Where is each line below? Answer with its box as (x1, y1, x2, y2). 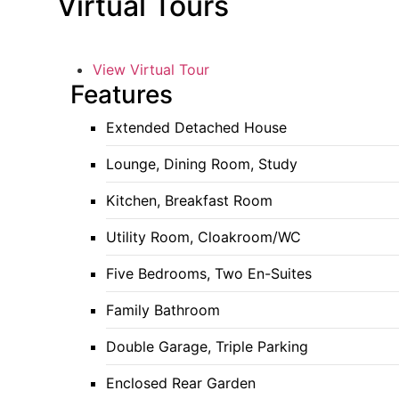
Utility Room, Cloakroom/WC (106, 228, 301, 247)
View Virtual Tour (93, 61, 209, 79)
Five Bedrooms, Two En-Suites (106, 265, 312, 283)
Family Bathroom (106, 301, 220, 320)
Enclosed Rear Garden (106, 374, 256, 393)
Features (70, 79, 173, 110)
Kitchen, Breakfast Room (106, 191, 273, 210)
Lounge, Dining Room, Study (106, 155, 297, 174)
